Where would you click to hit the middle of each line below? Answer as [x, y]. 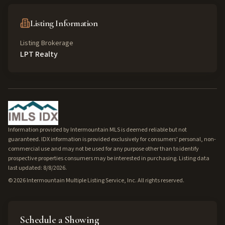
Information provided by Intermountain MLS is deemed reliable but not [97, 130]
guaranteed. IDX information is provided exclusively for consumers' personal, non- [112, 139]
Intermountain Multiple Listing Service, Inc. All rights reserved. [105, 181]
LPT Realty [39, 54]
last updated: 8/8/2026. [37, 168]
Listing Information [64, 23]
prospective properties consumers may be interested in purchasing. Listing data [109, 158]
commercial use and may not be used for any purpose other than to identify [103, 149]
